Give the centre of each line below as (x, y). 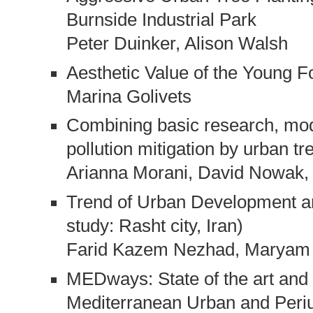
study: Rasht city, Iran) (154, 226)
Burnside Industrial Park (161, 19)
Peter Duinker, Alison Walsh (177, 43)
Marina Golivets (129, 96)
